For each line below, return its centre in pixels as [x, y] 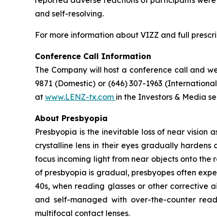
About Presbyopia [71, 118]
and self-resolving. [69, 13]
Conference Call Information [93, 56]
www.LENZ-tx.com [80, 97]
